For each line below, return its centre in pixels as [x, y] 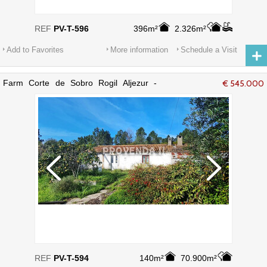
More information [139, 50]
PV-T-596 [71, 29]
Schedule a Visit [209, 50]
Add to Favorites [35, 50]
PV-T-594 [71, 258]
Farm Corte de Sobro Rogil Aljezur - [80, 83]
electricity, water [33, 92]
